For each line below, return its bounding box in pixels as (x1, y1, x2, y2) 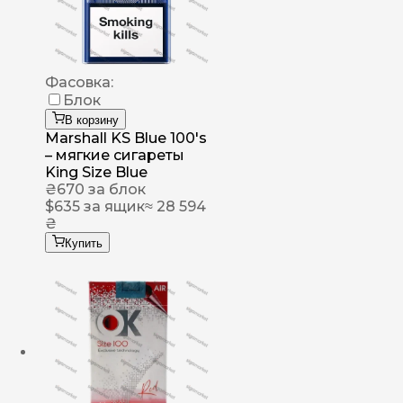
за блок (85, 181, 146, 199)
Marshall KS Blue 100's (45, 130, 207, 148)
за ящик (80, 198, 145, 216)
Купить (65, 237, 103, 251)
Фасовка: (45, 74, 113, 92)
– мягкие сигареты (45, 147, 184, 165)
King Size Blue (45, 164, 148, 182)
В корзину (65, 113, 119, 128)
